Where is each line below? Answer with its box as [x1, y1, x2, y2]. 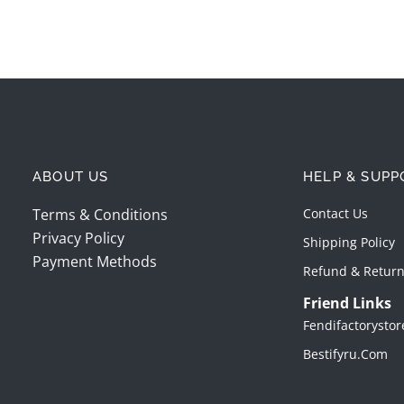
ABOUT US [32, 169, 109, 186]
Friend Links [303, 293, 391, 314]
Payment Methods [32, 252, 157, 272]
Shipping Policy [303, 234, 395, 252]
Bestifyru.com [303, 345, 388, 363]
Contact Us [303, 205, 368, 223]
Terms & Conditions [32, 205, 168, 225]
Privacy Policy [32, 228, 124, 249]
